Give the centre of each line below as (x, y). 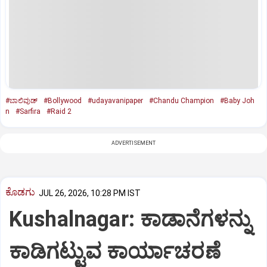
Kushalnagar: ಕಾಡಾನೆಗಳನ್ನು (130, 220)
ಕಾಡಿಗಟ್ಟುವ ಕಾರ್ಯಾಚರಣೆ (115, 252)
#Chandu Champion (181, 100)
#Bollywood (63, 100)
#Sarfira (28, 111)
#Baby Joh (237, 100)
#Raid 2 (59, 111)
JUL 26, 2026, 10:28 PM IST (90, 193)
